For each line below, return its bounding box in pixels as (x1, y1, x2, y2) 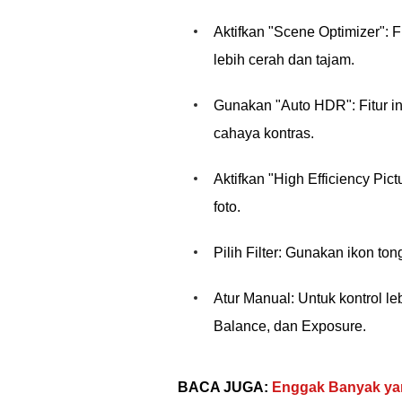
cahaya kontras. (214, 126, 314, 141)
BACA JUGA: (178, 380, 268, 395)
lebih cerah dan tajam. (214, 52, 354, 67)
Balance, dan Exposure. (214, 319, 366, 334)
